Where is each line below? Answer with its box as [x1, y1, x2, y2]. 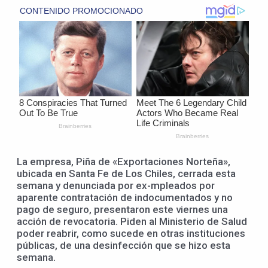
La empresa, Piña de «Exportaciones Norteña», [17, 155, 230, 167]
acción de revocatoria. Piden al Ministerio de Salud [17, 215, 247, 227]
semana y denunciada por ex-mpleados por [17, 179, 215, 191]
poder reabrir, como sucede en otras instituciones [17, 227, 245, 239]
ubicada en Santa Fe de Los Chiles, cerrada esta [17, 167, 236, 179]
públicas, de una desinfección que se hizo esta [17, 239, 230, 251]
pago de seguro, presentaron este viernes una [17, 203, 228, 215]
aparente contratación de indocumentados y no [17, 191, 233, 203]
